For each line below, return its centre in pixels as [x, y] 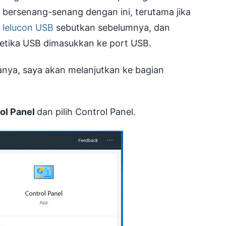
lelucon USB [29, 28]
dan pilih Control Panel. [86, 112]
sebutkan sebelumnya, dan [113, 28]
